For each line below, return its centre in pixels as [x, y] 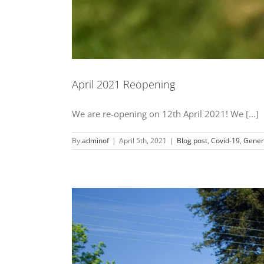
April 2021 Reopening [123, 84]
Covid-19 [225, 140]
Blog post [192, 140]
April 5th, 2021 [143, 140]
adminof [95, 140]
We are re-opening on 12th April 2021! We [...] [165, 113]
